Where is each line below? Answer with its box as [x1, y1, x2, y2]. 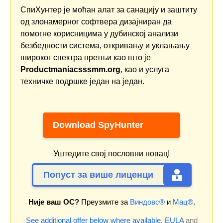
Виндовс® [129, 198, 165, 207]
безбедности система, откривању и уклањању [20, 41, 190, 50]
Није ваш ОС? [28, 198, 79, 207]
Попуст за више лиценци [43, 170, 153, 180]
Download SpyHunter [53, 120, 143, 130]
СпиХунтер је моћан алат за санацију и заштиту [20, 5, 197, 14]
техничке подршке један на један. [20, 77, 144, 86]
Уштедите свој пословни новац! [53, 149, 170, 158]
